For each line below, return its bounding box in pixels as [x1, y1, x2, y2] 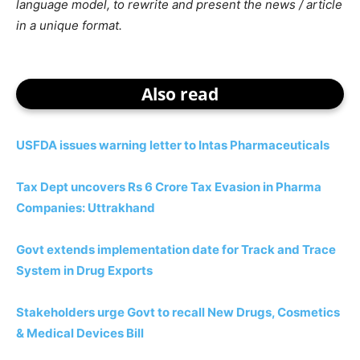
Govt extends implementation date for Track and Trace [16, 241, 336, 257]
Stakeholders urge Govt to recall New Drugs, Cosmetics [16, 304, 340, 320]
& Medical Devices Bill [16, 325, 144, 341]
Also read [141, 82, 219, 105]
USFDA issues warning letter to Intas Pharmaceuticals [16, 137, 329, 153]
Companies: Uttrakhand [16, 199, 155, 215]
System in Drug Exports [16, 262, 153, 278]
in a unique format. [16, 17, 122, 33]
